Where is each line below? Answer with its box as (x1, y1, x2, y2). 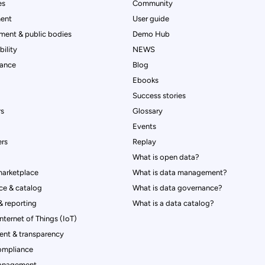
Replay (132, 137, 156, 146)
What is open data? (132, 152, 199, 161)
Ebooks (132, 75, 159, 85)
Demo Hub (132, 29, 170, 38)
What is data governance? (132, 183, 222, 192)
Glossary (132, 106, 163, 115)
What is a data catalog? (132, 198, 214, 208)
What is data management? (132, 167, 227, 177)
